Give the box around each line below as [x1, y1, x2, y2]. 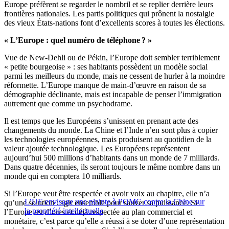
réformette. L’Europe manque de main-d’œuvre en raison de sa [4, 80, 206, 89]
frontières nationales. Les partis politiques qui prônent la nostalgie [4, 9, 214, 18]
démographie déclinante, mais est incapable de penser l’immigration [4, 89, 221, 99]
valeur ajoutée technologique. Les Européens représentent [4, 144, 190, 153]
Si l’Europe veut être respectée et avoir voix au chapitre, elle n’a [4, 189, 210, 198]
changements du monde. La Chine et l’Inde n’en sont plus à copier [4, 125, 218, 134]
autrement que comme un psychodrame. [4, 99, 132, 108]
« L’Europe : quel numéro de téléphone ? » [4, 35, 152, 44]
